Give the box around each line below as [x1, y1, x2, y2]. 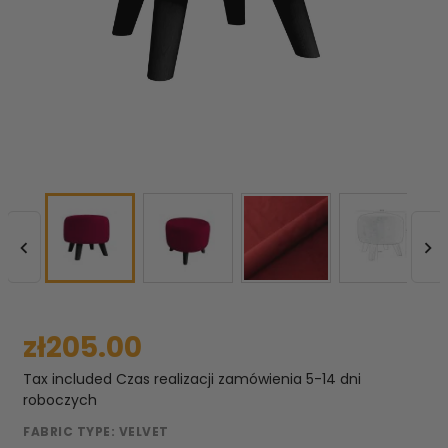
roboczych [23, 390, 97, 410]
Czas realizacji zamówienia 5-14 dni [116, 369, 361, 389]
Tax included [23, 369, 116, 389]
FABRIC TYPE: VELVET [23, 423, 169, 440]
